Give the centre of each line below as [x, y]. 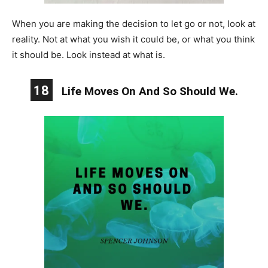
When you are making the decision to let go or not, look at [134, 23]
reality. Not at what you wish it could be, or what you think [133, 39]
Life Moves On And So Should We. [150, 91]
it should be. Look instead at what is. [89, 54]
